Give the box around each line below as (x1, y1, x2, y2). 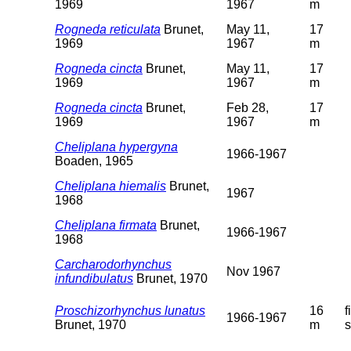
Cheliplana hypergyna (55, 139, 178, 154)
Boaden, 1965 (55, 154, 133, 168)
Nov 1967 (226, 264, 280, 278)
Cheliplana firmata (55, 218, 157, 232)
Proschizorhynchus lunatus (55, 303, 205, 317)
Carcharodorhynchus (55, 257, 172, 271)
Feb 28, (226, 100, 269, 114)
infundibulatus (55, 271, 133, 285)
